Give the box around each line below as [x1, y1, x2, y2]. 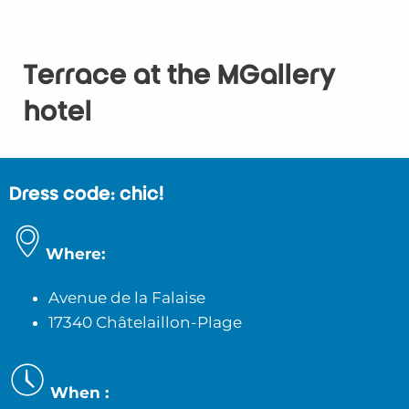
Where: [46, 244, 105, 263]
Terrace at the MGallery [23, 60, 336, 91]
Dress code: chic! [9, 184, 164, 205]
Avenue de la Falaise [47, 288, 205, 307]
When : [46, 383, 109, 402]
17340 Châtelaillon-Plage [47, 312, 242, 331]
